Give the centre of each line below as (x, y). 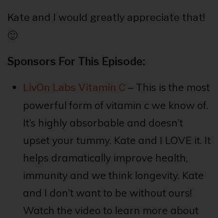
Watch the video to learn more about (110, 210)
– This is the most (167, 87)
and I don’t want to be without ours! (107, 193)
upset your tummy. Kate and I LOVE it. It (117, 140)
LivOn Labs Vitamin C (74, 88)
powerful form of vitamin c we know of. (115, 105)
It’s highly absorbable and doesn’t (103, 123)
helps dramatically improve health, (105, 158)
